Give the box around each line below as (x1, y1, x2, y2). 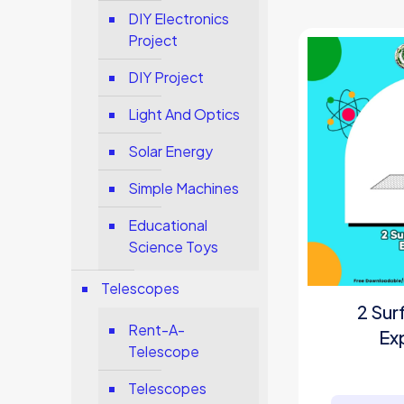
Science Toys (128, 237, 219, 256)
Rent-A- (128, 320, 186, 339)
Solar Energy (128, 142, 214, 161)
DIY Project (128, 68, 205, 87)
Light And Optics (128, 105, 241, 124)
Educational (128, 216, 208, 234)
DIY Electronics (128, 9, 230, 28)
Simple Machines (128, 179, 240, 197)
